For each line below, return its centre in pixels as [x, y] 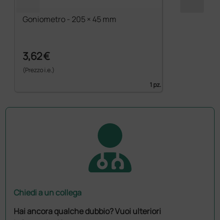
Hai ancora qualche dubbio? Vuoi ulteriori [88, 211]
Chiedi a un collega [48, 192]
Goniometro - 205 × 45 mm [70, 19]
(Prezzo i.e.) [39, 70]
